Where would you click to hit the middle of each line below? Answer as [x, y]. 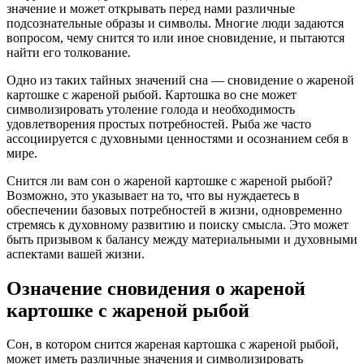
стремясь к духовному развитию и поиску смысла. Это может [178, 224]
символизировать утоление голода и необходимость [151, 109]
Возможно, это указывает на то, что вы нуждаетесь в [153, 195]
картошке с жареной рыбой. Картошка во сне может [152, 94]
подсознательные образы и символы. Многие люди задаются [175, 23]
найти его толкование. [69, 52]
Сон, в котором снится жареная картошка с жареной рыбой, [173, 344]
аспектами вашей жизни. [76, 253]
